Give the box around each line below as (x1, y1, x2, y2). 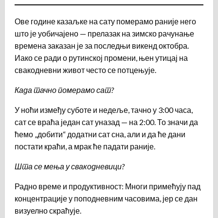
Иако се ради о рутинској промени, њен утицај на (15, 53, 188, 62)
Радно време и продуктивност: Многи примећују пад (15, 181, 200, 191)
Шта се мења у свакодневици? (15, 161, 125, 171)
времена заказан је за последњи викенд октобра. (15, 40, 189, 50)
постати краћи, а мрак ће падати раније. (15, 141, 155, 151)
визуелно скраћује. (15, 205, 81, 215)
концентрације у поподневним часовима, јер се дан (15, 193, 198, 203)
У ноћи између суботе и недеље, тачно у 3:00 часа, (15, 105, 193, 114)
